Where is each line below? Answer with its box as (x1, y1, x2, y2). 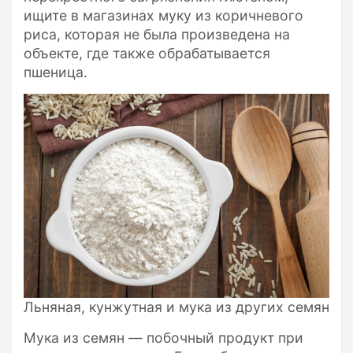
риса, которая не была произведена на (24, 26, 290, 43)
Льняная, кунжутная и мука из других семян (24, 298, 329, 315)
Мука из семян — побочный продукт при (24, 329, 303, 346)
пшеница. (24, 64, 87, 81)
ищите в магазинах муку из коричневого (24, 7, 303, 24)
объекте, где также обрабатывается (24, 45, 270, 62)
